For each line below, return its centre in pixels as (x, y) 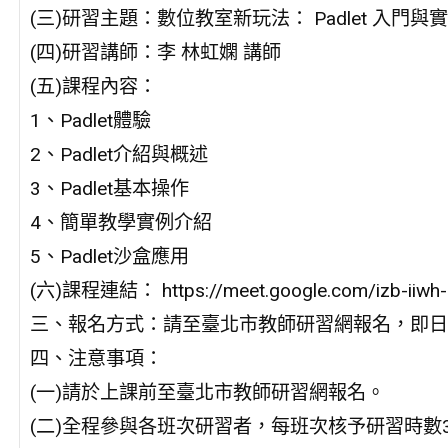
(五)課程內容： (93, 86)
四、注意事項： (96, 358)
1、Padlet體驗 (90, 120)
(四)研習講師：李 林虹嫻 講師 (155, 52)
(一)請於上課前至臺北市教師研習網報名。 (207, 392)
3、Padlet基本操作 (109, 188)
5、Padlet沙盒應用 (109, 256)
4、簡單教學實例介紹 (120, 222)
